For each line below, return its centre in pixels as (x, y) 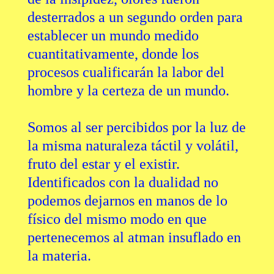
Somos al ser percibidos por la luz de (136, 128)
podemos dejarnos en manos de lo (127, 201)
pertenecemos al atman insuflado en (134, 238)
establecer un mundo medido (113, 36)
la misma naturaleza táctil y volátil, (133, 146)
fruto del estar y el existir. (103, 164)
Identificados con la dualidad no (123, 183)
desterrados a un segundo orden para (135, 17)
